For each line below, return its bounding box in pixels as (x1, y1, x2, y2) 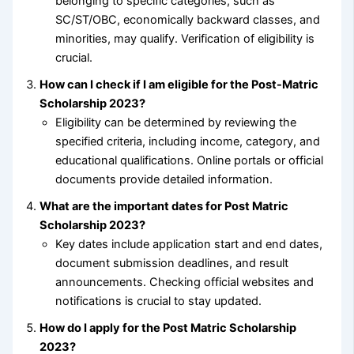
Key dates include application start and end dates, (55, 237, 323, 252)
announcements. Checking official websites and (55, 275, 314, 290)
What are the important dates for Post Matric (40, 199, 289, 214)
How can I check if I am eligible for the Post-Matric (40, 77, 319, 92)
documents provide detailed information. (55, 172, 273, 187)
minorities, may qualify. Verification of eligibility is (55, 32, 315, 47)
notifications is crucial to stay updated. (55, 294, 262, 309)
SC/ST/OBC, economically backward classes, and (55, 13, 321, 28)
